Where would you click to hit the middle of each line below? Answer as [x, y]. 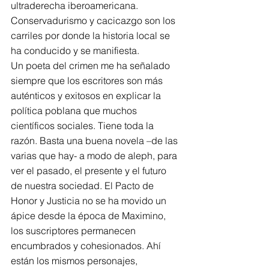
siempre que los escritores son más [88, 80]
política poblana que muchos [75, 110]
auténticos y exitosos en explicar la [87, 95]
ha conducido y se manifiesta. [75, 50]
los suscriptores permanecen [74, 231]
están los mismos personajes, [75, 261]
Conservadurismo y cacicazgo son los [94, 20]
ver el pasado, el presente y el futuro [90, 171]
